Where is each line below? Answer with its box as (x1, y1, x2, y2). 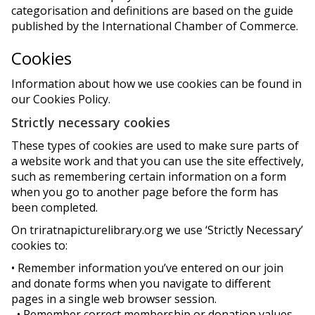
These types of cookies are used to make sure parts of (11, 138, 299, 153)
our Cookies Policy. (11, 91, 110, 107)
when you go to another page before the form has (11, 184, 278, 200)
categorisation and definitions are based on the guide (11, 3, 293, 18)
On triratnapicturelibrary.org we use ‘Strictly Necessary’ (11, 222, 303, 238)
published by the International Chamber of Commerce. (11, 18, 298, 34)
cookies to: (11, 238, 67, 253)
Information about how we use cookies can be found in (11, 76, 302, 91)
